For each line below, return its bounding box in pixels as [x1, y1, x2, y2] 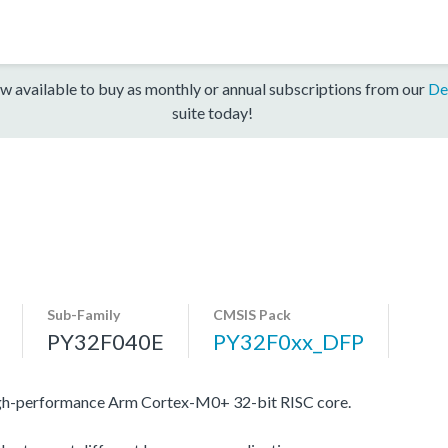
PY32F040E [47, 327, 164, 355]
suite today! [171, 102, 253, 122]
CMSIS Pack [213, 305, 291, 323]
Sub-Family [47, 305, 120, 323]
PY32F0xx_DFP [213, 327, 364, 355]
